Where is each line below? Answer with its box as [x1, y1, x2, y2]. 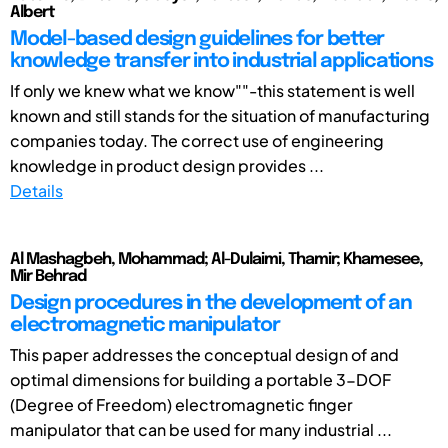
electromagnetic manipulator [10, 314, 280, 336]
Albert [10, 3, 55, 21]
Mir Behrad [10, 267, 86, 285]
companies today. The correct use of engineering [10, 129, 384, 151]
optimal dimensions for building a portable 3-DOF [10, 368, 391, 390]
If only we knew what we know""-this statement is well [10, 79, 415, 101]
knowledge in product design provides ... [10, 154, 324, 176]
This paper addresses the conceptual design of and [10, 343, 399, 365]
